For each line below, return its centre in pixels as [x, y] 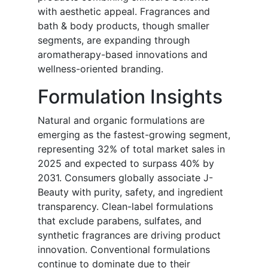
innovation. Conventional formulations [124, 250]
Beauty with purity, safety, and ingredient [130, 192]
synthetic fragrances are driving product [129, 235]
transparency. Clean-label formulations [125, 207]
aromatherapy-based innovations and [123, 55]
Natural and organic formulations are [121, 121]
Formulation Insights [130, 97]
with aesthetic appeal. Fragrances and [124, 12]
